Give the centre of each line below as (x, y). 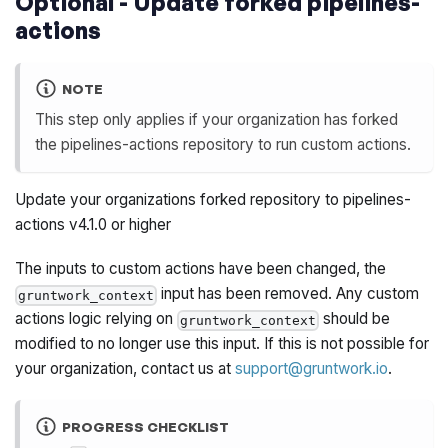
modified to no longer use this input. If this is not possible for (222, 344)
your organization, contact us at (125, 369)
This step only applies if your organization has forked (217, 119)
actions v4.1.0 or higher (93, 225)
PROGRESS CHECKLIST (145, 426)
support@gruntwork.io (312, 369)
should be (355, 319)
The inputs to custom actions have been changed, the (201, 269)
